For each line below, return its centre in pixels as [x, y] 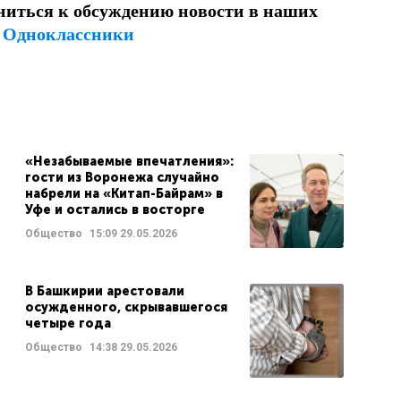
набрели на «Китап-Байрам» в [124, 194]
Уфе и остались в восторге [115, 210]
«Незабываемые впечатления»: [129, 162]
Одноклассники [68, 34]
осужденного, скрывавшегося [126, 307]
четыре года [68, 324]
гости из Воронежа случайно [122, 178]
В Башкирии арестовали [104, 291]
